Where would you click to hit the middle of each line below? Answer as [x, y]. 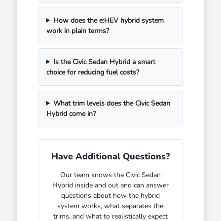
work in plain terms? [77, 31]
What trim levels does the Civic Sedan [112, 103]
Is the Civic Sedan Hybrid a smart [105, 62]
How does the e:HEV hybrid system [109, 20]
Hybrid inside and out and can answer [110, 185]
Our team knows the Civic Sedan [110, 175]
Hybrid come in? [71, 113]
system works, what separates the [110, 206]
